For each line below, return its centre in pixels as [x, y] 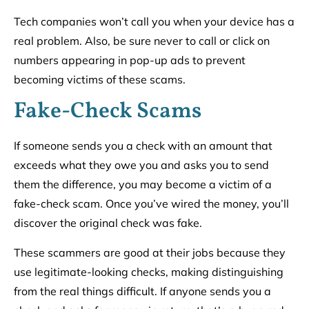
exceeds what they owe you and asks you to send [141, 165]
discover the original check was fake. [108, 223]
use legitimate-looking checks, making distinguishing [149, 271]
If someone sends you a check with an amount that [143, 146]
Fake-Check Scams [108, 112]
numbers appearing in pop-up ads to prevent [130, 60]
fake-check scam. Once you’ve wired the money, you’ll [151, 204]
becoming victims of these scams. [100, 79]
